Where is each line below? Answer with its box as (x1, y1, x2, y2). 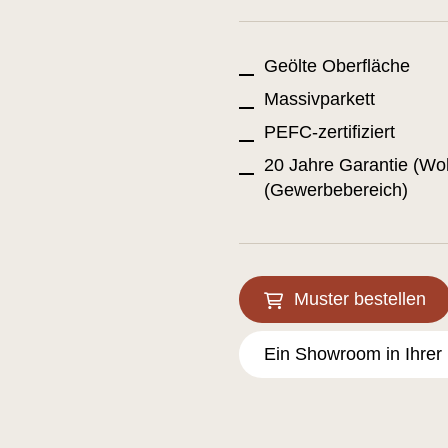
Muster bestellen (293, 289, 426, 309)
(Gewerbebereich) (263, 180, 408, 200)
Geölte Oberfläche (263, 56, 410, 76)
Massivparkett (263, 89, 375, 109)
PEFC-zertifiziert (263, 122, 395, 142)
